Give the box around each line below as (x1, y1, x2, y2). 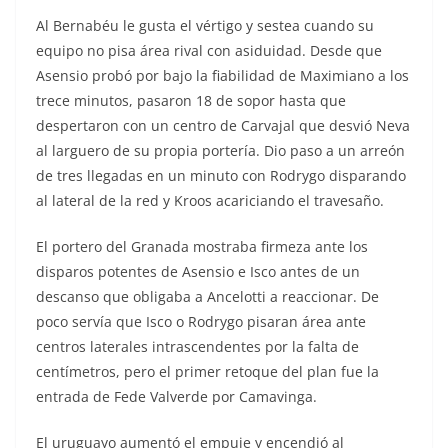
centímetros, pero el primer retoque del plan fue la (36, 361, 379, 381)
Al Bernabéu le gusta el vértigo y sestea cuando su (36, 15, 374, 35)
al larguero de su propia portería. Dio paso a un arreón (36, 140, 405, 160)
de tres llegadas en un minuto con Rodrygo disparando (36, 165, 406, 185)
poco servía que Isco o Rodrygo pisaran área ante (36, 311, 366, 331)
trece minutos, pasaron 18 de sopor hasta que (36, 90, 346, 110)
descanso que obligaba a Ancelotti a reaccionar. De (36, 286, 379, 306)
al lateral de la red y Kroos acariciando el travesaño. (36, 190, 384, 210)
